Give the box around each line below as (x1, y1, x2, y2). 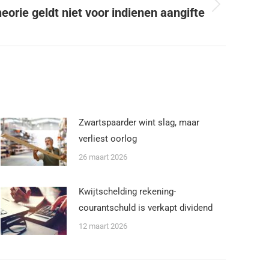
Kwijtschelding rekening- (79, 186, 176, 197)
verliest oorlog (79, 133, 137, 144)
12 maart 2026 (79, 222, 127, 231)
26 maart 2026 (79, 153, 127, 162)
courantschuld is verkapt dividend (79, 202, 213, 213)
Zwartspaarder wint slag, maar (79, 117, 199, 128)
